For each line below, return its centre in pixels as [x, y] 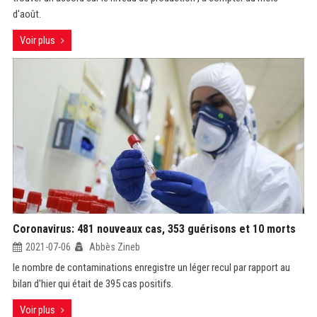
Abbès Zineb [113, 247]
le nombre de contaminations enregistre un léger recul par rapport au [151, 267]
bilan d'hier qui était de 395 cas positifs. [93, 284]
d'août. [27, 14]
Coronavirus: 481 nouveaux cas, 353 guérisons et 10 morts [154, 229]
